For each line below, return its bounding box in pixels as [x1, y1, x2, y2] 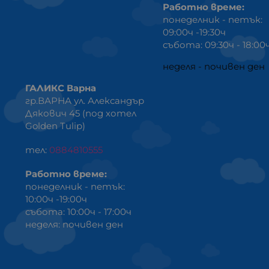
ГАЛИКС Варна [25, 82, 97, 94]
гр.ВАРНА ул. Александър [25, 95, 145, 107]
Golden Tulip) [25, 120, 86, 132]
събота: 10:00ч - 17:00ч [25, 205, 132, 217]
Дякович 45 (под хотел [25, 107, 137, 119]
